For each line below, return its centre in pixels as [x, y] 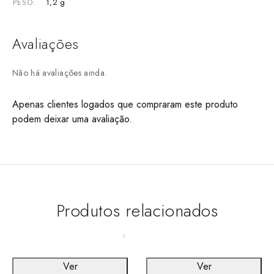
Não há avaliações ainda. [60, 72]
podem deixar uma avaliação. [72, 119]
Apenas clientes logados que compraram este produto [125, 104]
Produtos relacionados [137, 210]
